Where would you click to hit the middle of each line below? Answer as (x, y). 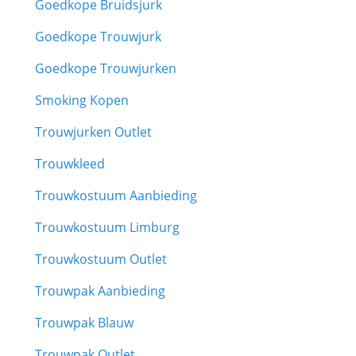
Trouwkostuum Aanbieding (116, 195)
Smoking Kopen (82, 100)
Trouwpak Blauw (84, 323)
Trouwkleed (70, 164)
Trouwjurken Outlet (93, 132)
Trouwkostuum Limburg (107, 227)
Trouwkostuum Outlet (101, 259)
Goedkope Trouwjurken (106, 68)
